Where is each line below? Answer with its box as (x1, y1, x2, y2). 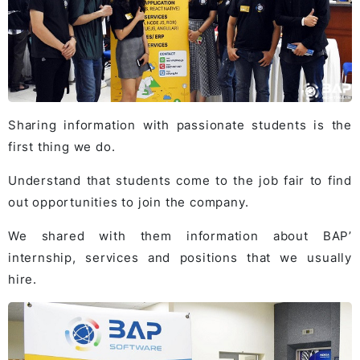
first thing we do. (8, 138, 116, 154)
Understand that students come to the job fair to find (8, 172, 352, 188)
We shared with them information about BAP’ (8, 227, 352, 243)
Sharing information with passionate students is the (8, 117, 352, 133)
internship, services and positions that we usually (8, 249, 352, 265)
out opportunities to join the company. (8, 194, 249, 210)
